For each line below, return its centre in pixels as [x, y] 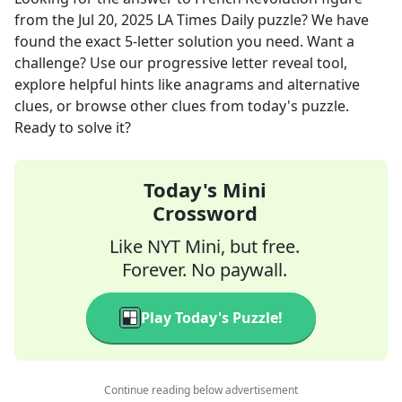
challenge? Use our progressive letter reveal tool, [181, 63]
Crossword [205, 213]
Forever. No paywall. [205, 270]
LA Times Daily [205, 20]
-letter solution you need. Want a [244, 41]
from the [46, 20]
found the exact [70, 41]
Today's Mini [205, 189]
